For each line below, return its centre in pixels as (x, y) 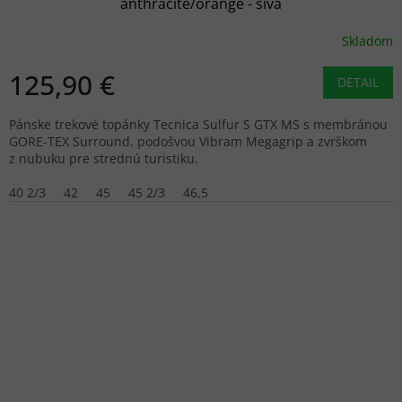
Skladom (367, 40)
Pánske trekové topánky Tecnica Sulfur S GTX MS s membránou (198, 125)
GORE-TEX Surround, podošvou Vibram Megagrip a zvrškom (188, 142)
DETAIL (358, 83)
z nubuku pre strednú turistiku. (104, 159)
